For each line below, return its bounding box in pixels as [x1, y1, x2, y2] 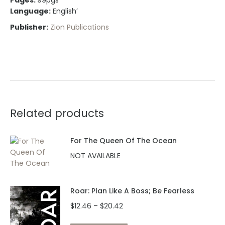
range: [123, 210, 145, 221]
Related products [10, 106, 104, 121]
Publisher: [10, 22, 48, 33]
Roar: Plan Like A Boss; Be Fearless [70, 186, 194, 196]
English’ [51, 6, 78, 17]
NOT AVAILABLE [70, 151, 121, 161]
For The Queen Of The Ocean [70, 136, 177, 146]
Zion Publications [50, 22, 109, 33]
